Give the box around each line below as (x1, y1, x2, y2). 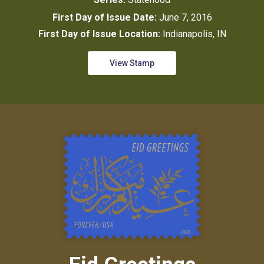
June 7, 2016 (159, 12, 212, 24)
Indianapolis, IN (162, 28, 226, 40)
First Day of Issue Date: (52, 12, 159, 24)
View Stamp (110, 58, 154, 68)
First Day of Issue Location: (38, 28, 163, 40)
